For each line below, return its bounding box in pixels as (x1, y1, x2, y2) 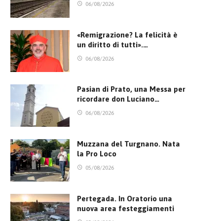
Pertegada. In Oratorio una (77, 194, 172, 203)
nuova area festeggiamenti (77, 204, 174, 213)
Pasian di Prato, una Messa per (77, 85, 185, 94)
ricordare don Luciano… (77, 95, 159, 104)
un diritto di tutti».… (77, 40, 148, 49)
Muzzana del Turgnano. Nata (77, 140, 180, 148)
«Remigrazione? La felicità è (77, 30, 178, 39)
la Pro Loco (77, 149, 116, 158)
